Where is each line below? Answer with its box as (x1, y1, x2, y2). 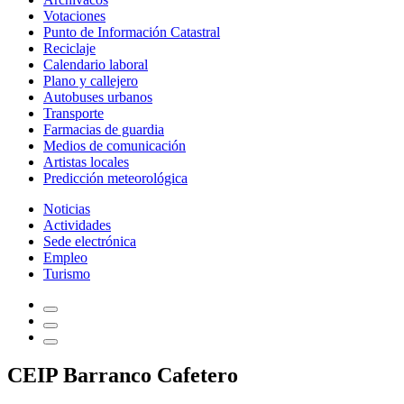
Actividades (43, 217, 111, 233)
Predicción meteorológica (43, 170, 188, 186)
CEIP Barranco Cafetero (7, 363, 238, 387)
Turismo (43, 266, 90, 281)
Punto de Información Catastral (43, 24, 220, 40)
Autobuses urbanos (43, 89, 152, 105)
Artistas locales (43, 154, 129, 170)
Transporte (43, 106, 104, 121)
